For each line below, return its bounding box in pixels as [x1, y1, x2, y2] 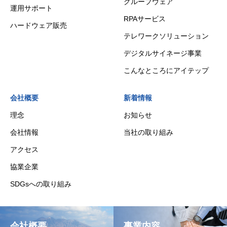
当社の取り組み [124, 128, 173, 136]
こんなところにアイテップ [124, 66, 209, 74]
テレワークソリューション [124, 31, 209, 40]
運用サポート [10, 4, 53, 12]
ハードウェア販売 [10, 21, 67, 29]
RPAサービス [124, 14, 166, 23]
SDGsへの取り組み [10, 179, 71, 188]
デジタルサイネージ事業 [124, 49, 202, 57]
